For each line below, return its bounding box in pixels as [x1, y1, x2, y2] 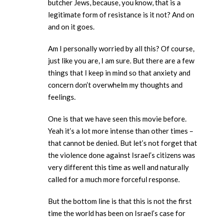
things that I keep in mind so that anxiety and [48, 68, 190, 77]
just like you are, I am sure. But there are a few [48, 56, 194, 65]
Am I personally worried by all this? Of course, [48, 44, 194, 53]
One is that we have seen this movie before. [48, 114, 186, 124]
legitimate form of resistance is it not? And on [48, 10, 194, 19]
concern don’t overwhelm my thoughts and [48, 80, 183, 90]
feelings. [48, 93, 76, 102]
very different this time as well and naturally [48, 163, 189, 172]
